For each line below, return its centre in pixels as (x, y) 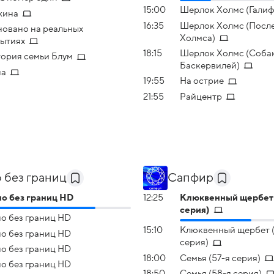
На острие (202, 81)
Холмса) (198, 38)
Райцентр (201, 96)
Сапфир (191, 178)
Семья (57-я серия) (220, 258)
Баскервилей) (210, 65)
